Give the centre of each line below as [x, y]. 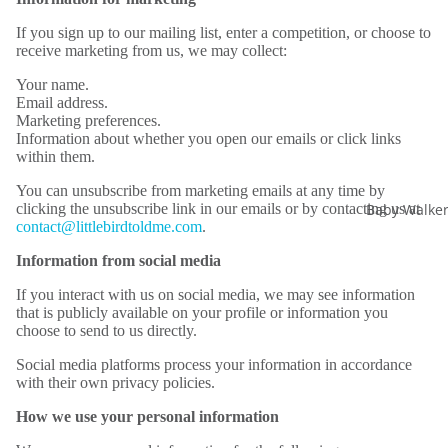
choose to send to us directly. [106, 330]
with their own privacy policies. [115, 382]
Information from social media [118, 260]
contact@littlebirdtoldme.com [109, 226]
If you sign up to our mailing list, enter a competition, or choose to [223, 32]
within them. [55, 156]
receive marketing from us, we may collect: [151, 50]
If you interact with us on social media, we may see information [215, 294]
